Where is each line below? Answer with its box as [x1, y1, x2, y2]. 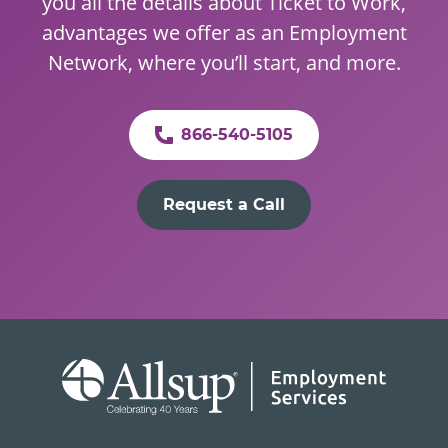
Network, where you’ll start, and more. [47, 48, 401, 76]
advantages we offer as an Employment [41, 18, 407, 46]
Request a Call [163, 194, 285, 214]
